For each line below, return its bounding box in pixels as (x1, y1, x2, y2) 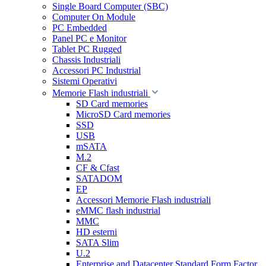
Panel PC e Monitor (52, 33, 126, 43)
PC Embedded (52, 23, 107, 33)
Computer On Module (52, 12, 135, 22)
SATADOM (76, 173, 122, 183)
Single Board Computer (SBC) (52, 1, 168, 11)
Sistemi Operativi (52, 76, 117, 86)
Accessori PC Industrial (52, 65, 141, 75)
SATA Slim (76, 237, 119, 248)
